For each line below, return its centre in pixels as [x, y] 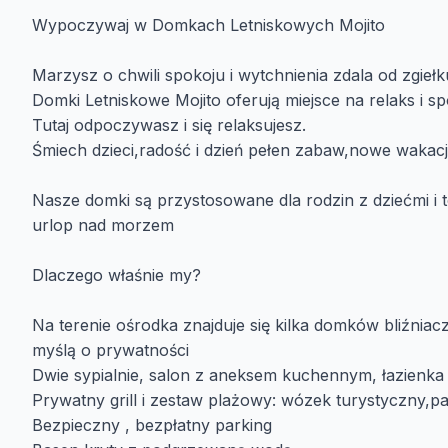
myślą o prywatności [110, 350]
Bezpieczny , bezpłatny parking [152, 425]
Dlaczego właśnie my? [116, 275]
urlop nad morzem [105, 225]
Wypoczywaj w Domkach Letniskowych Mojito [208, 25]
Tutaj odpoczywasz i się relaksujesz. [169, 125]
